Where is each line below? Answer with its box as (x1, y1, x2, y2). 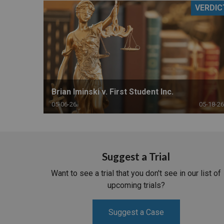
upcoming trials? (107, 180, 165, 190)
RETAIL (144, 11, 171, 20)
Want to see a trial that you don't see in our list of (51, 168, 221, 178)
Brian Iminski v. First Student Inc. (51, 86, 173, 96)
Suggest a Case (108, 207, 164, 217)
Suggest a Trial (102, 150, 170, 163)
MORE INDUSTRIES (144, 38, 216, 48)
